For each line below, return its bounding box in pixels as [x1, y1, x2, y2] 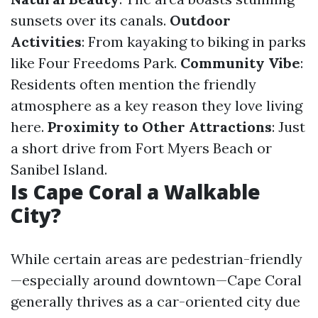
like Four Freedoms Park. [11, 54, 180, 72]
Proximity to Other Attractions [48, 118, 272, 136]
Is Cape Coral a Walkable [11, 178, 261, 205]
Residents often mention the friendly [11, 75, 256, 93]
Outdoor [170, 11, 231, 29]
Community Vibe [180, 54, 300, 72]
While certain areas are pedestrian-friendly [11, 250, 302, 268]
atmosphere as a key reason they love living [11, 97, 302, 114]
